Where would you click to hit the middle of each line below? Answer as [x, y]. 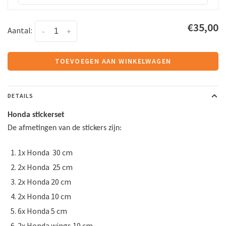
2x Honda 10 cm [44, 196]
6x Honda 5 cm [42, 211]
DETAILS [20, 96]
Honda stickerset [36, 115]
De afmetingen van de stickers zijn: [65, 128]
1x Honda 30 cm [45, 153]
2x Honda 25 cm [45, 167]
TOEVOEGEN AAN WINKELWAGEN [113, 61]
